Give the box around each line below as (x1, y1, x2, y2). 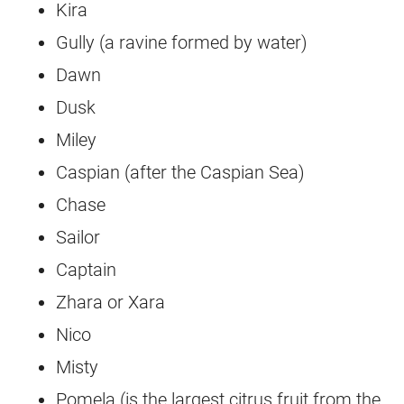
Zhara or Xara (56, 291, 166, 314)
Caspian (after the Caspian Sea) (56, 161, 306, 184)
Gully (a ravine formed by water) (56, 32, 308, 54)
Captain (56, 259, 117, 281)
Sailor (56, 226, 101, 249)
